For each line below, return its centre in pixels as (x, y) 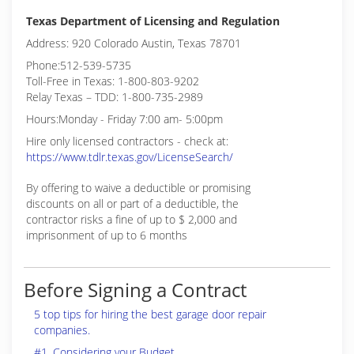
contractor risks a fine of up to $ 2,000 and (132, 219)
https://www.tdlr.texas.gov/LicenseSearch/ (130, 157)
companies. (62, 330)
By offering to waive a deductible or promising (138, 188)
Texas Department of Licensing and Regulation (153, 21)
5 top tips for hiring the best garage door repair (150, 314)
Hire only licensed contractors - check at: (127, 141)
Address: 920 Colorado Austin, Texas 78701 (134, 43)
